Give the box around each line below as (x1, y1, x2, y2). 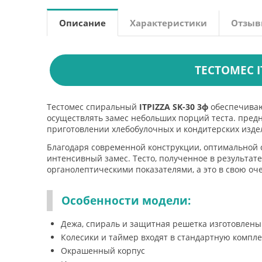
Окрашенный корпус (61, 245, 145, 256)
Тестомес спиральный (47, 101, 139, 112)
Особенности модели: (61, 193, 191, 208)
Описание (59, 17, 106, 29)
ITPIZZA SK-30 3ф (139, 101, 208, 112)
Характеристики (130, 17, 207, 29)
